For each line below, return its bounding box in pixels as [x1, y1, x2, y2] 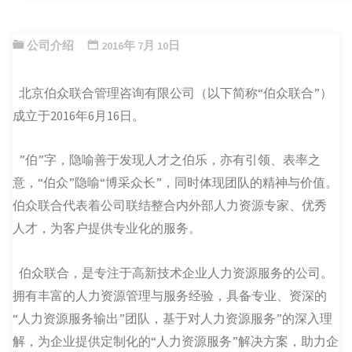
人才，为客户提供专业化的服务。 [13, 220, 202, 236]
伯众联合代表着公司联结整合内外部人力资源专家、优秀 [13, 197, 328, 214]
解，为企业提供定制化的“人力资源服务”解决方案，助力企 [13, 332, 339, 349]
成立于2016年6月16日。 [13, 107, 145, 123]
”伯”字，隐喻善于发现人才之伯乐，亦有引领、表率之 [19, 152, 321, 168]
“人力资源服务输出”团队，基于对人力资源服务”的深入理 [13, 310, 333, 326]
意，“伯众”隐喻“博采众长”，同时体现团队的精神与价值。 [13, 174, 339, 191]
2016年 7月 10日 [101, 38, 180, 53]
